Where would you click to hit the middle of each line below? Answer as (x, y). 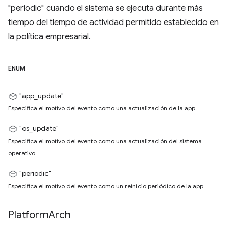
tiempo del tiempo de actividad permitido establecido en (113, 22)
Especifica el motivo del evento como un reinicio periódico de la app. (107, 186)
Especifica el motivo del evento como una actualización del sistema (105, 141)
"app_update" (42, 96)
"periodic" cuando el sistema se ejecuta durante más (106, 8)
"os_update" (39, 128)
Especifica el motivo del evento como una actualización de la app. (102, 108)
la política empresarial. (50, 37)
